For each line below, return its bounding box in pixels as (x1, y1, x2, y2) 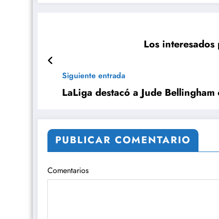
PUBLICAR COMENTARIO (55, 133, 191, 148)
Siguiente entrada (62, 70, 125, 82)
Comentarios (47, 165, 88, 176)
